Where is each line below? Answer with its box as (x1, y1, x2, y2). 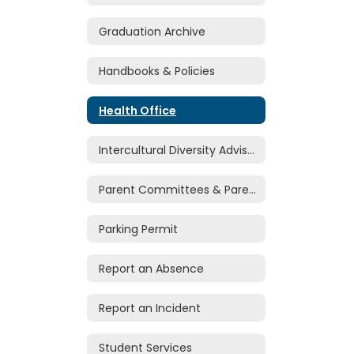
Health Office (99, 102, 176, 119)
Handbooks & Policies (99, 62, 215, 79)
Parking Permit (99, 220, 178, 237)
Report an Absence (99, 260, 204, 277)
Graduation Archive (99, 23, 205, 40)
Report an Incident (99, 299, 201, 316)
